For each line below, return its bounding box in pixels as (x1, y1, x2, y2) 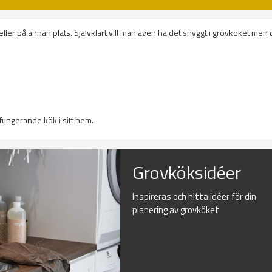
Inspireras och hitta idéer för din (132, 189, 257, 204)
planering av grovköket (132, 203, 220, 217)
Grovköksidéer (132, 158, 242, 187)
